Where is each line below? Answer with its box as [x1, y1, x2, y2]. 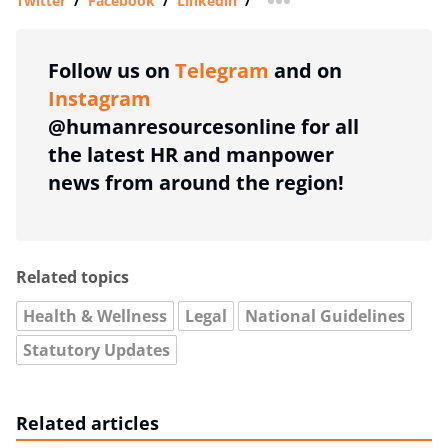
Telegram [175, 56, 269, 84]
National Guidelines [245, 304, 405, 327]
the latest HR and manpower [48, 140, 334, 168]
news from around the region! [48, 168, 344, 196]
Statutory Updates [23, 338, 170, 361]
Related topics [16, 265, 129, 288]
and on [269, 56, 342, 84]
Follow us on [48, 56, 175, 84]
